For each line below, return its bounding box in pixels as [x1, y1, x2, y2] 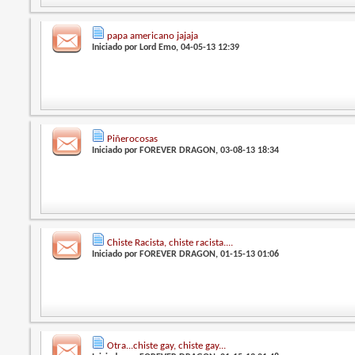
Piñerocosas [107, 134, 158, 145]
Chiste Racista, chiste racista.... [107, 237, 234, 248]
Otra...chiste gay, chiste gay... [107, 340, 227, 351]
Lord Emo [139, 42, 177, 52]
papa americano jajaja [107, 30, 199, 41]
